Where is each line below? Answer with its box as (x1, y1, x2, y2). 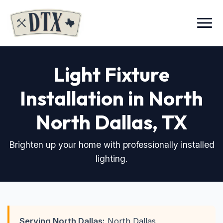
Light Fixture (53, 62, 170, 87)
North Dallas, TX (35, 110, 188, 134)
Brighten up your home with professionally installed (8, 139, 215, 150)
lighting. (95, 153, 128, 164)
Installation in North (20, 86, 203, 111)
